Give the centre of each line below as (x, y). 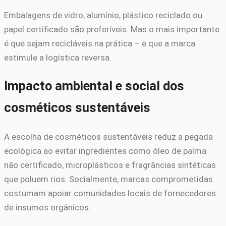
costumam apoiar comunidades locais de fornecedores (110, 193)
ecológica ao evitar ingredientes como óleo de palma (105, 151)
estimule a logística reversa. (58, 58)
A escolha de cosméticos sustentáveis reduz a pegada (108, 136)
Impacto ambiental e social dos (94, 86)
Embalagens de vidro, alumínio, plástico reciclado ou (103, 15)
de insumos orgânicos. (47, 207)
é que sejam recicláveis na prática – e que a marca (100, 44)
